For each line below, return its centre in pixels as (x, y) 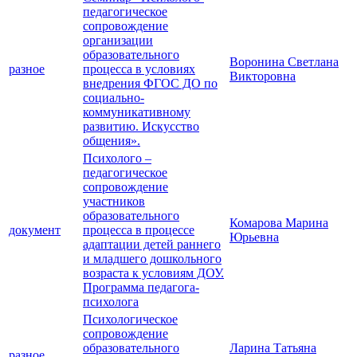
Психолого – (117, 159)
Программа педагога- (141, 288)
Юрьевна (254, 237)
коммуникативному (137, 112)
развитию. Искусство (141, 127)
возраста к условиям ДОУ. (153, 273)
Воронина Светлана (284, 62)
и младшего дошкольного (152, 259)
